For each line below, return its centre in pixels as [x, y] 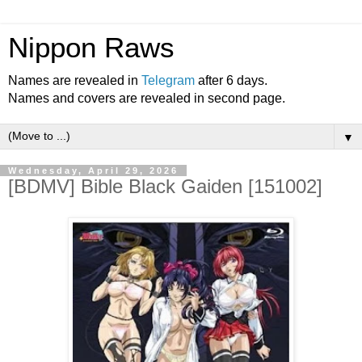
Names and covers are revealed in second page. [147, 98]
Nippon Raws [91, 48]
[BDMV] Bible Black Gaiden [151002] [165, 186]
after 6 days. [231, 80]
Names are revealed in [75, 80]
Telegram [168, 80]
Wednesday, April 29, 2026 [93, 170]
